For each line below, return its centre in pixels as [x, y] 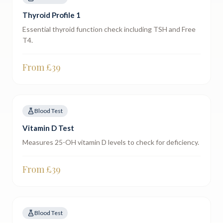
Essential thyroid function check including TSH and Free [109, 29]
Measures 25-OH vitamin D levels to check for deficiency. [111, 142]
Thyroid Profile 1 [52, 15]
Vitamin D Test [48, 128]
